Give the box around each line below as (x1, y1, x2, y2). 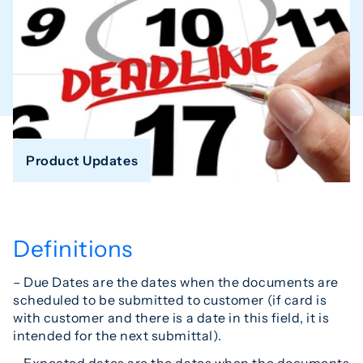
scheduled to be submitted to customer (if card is (13, 291, 327, 308)
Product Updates (26, 152, 139, 169)
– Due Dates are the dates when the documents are (13, 273, 339, 290)
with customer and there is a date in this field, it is (13, 309, 330, 326)
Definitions (13, 234, 133, 263)
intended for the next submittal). (13, 327, 222, 344)
